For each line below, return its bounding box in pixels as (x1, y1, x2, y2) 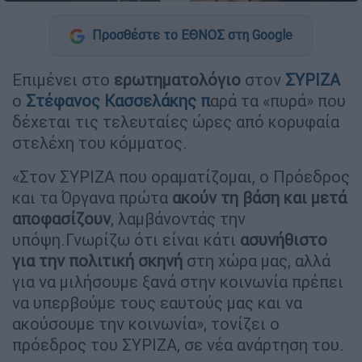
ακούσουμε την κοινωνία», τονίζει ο (12, 313, 280, 334)
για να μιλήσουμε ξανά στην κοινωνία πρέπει (12, 271, 343, 292)
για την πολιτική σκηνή (12, 250, 183, 271)
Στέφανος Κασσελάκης (26, 90, 196, 111)
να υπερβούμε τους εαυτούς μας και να (12, 292, 302, 313)
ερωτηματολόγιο (110, 69, 241, 90)
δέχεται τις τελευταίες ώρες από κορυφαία (12, 111, 339, 132)
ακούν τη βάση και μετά (172, 187, 347, 208)
